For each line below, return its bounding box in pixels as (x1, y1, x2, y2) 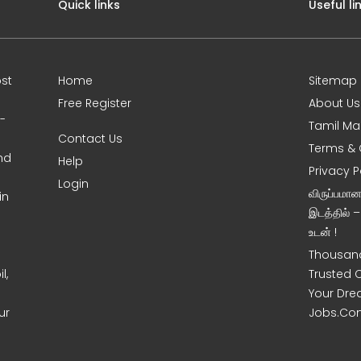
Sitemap (309, 72, 358, 89)
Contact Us (58, 130, 123, 147)
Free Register (58, 94, 132, 111)
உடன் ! (309, 223, 338, 240)
